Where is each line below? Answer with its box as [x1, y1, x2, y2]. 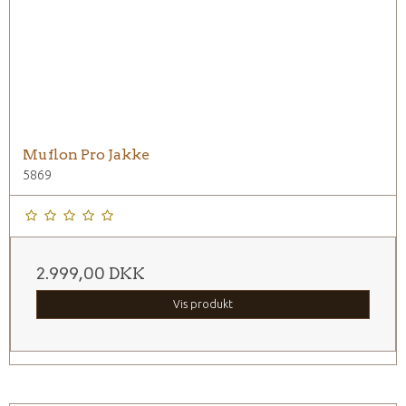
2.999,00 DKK [36, 263, 145, 283]
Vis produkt [173, 297, 233, 310]
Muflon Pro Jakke [23, 145, 150, 163]
